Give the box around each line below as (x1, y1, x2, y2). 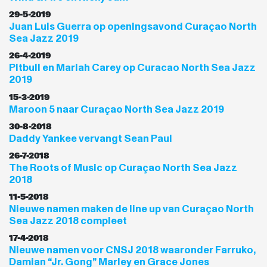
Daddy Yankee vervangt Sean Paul (9, 131, 172, 145)
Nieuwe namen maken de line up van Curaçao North (9, 202, 254, 216)
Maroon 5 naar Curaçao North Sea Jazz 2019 (9, 102, 224, 116)
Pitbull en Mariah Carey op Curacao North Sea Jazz (9, 61, 256, 75)
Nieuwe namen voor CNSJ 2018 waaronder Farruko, (9, 243, 256, 257)
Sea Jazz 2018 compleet (9, 214, 127, 228)
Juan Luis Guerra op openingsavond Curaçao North (9, 20, 257, 34)
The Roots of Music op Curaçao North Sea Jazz (9, 160, 237, 175)
